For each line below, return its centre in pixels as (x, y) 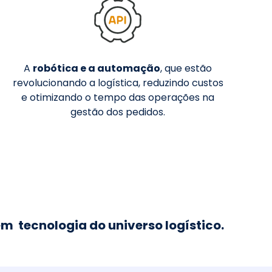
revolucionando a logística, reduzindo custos (118, 83)
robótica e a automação (97, 69)
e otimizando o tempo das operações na (118, 98)
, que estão (186, 69)
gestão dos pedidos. (118, 112)
